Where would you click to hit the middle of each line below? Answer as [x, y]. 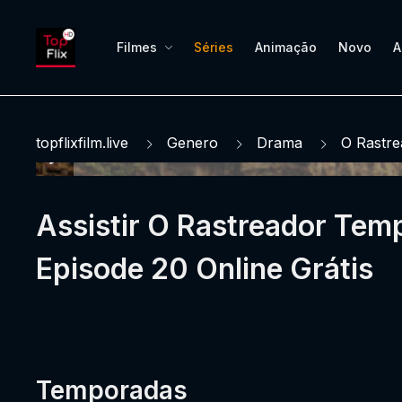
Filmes [137, 47]
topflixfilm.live [82, 143]
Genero [192, 143]
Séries [214, 47]
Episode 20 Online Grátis [205, 269]
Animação [286, 47]
